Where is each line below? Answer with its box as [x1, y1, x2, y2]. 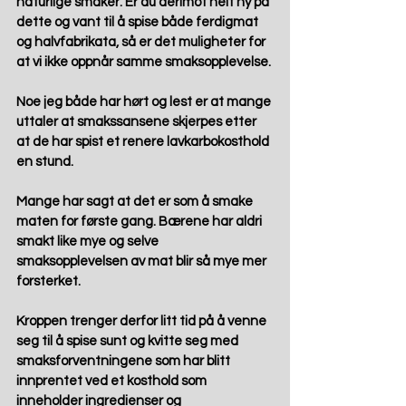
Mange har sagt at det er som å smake [16, 195, 256, 209]
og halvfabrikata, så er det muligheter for [16, 35, 268, 50]
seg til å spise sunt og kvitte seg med [16, 334, 241, 349]
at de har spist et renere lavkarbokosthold [16, 135, 272, 150]
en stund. [16, 155, 73, 169]
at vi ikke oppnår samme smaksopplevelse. [16, 55, 271, 70]
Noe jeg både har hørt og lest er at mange [16, 95, 274, 110]
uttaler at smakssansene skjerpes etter [16, 115, 259, 130]
